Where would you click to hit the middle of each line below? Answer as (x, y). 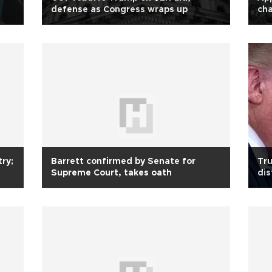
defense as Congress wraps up (119, 10)
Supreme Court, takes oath (111, 173)
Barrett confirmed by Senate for (123, 161)
